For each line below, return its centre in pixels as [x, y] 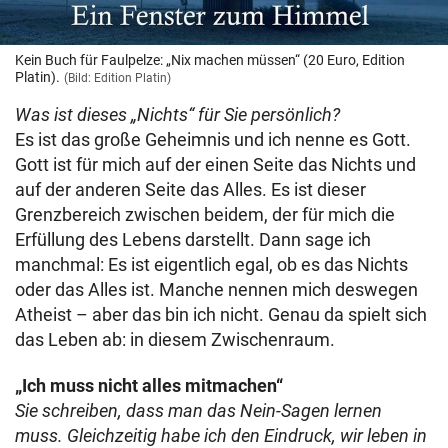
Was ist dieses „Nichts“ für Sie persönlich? [177, 114]
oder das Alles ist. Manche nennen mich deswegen [216, 289]
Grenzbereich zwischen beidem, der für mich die [205, 214]
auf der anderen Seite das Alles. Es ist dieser [190, 189]
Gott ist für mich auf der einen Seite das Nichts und [215, 164]
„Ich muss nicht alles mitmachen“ [149, 385]
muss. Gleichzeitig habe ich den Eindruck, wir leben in [221, 435]
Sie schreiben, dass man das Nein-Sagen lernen [198, 410]
